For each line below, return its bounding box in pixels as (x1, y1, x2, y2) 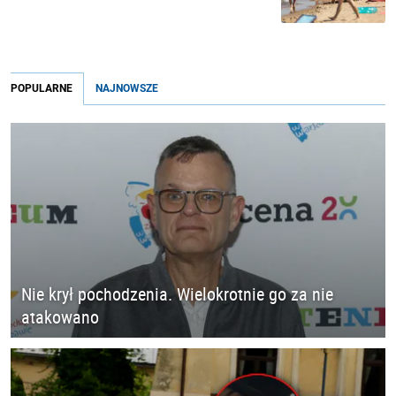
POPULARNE (11, 82, 72, 95)
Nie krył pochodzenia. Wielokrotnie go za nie (21, 281, 333, 306)
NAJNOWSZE (95, 82, 158, 95)
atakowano (21, 304, 99, 329)
